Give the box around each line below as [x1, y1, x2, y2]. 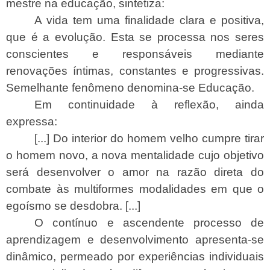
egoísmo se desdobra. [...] [6, 199, 140, 212]
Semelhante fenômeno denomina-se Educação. [6, 81, 254, 94]
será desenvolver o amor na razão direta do [6, 165, 264, 178]
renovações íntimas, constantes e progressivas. [6, 64, 264, 77]
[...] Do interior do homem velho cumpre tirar [34, 131, 264, 145]
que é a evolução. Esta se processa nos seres [6, 30, 264, 43]
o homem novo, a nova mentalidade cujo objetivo [6, 148, 264, 162]
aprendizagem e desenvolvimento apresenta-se [6, 233, 264, 246]
